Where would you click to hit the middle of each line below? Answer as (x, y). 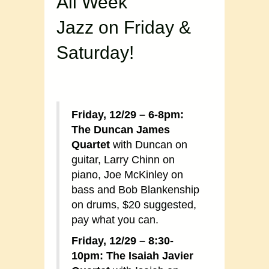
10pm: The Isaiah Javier (132, 256)
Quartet (91, 145)
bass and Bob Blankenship (135, 190)
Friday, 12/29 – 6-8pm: (128, 115)
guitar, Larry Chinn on (123, 160)
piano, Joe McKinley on (127, 175)
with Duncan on (149, 145)
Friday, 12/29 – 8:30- (122, 241)
